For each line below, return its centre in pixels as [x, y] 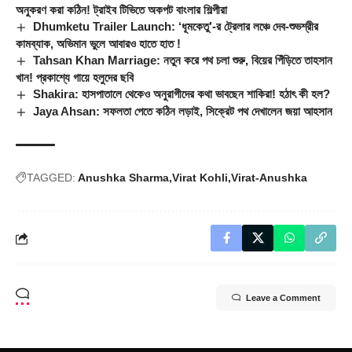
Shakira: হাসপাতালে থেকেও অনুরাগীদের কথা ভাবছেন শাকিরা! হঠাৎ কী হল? [182, 94]
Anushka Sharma [123, 178]
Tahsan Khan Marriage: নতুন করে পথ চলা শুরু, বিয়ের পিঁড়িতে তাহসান [183, 60]
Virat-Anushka [269, 178]
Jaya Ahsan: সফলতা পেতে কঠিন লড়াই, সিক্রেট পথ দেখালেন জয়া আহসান [183, 112]
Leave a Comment [283, 298]
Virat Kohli [200, 178]
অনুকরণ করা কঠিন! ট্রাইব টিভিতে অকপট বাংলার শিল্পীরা [121, 10]
